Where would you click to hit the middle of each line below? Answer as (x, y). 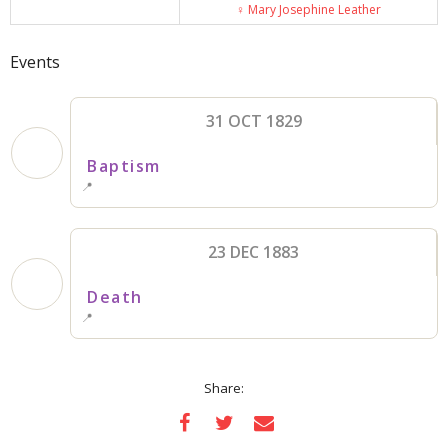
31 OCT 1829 (253, 121)
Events (35, 62)
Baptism (124, 166)
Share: (224, 388)
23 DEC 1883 (253, 252)
